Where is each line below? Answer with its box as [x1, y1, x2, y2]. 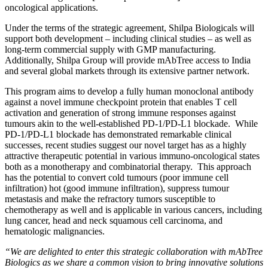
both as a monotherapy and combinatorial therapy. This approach [5, 161, 251, 172]
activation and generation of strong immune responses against [5, 107, 236, 118]
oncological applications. [5, 2, 100, 13]
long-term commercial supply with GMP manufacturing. [5, 44, 216, 54]
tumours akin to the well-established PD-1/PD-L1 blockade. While [5, 118, 258, 129]
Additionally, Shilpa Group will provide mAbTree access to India [5, 54, 251, 65]
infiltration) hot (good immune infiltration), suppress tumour [5, 182, 229, 193]
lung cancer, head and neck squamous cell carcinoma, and [5, 215, 223, 226]
